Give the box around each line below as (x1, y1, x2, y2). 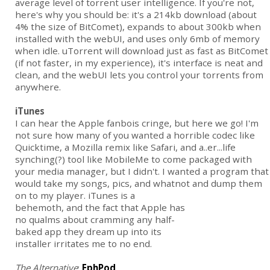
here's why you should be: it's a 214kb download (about (15, 8, 257, 21)
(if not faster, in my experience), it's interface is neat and (15, 57, 263, 69)
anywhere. (15, 81, 61, 93)
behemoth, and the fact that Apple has (15, 201, 185, 214)
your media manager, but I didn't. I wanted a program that (15, 165, 269, 178)
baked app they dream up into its (15, 225, 162, 238)
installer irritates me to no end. (15, 237, 152, 250)
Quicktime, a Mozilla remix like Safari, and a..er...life (15, 141, 236, 154)
